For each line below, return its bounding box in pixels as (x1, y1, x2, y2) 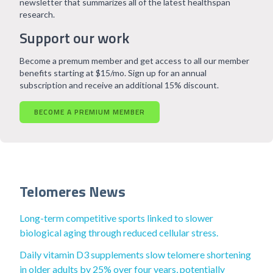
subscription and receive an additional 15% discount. (19, 80, 219, 90)
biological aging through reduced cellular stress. (19, 227, 218, 238)
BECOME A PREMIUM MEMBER (34, 106, 145, 118)
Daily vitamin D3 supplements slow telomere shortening (19, 249, 251, 260)
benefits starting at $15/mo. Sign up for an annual (19, 68, 207, 78)
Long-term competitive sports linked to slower (19, 212, 213, 224)
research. (19, 9, 55, 19)
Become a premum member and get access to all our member (19, 55, 249, 66)
